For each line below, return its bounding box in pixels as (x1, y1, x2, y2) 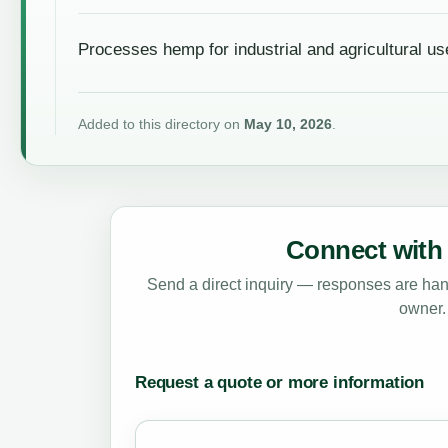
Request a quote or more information (134, 373, 425, 393)
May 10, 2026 (243, 116, 332, 133)
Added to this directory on (77, 116, 244, 133)
